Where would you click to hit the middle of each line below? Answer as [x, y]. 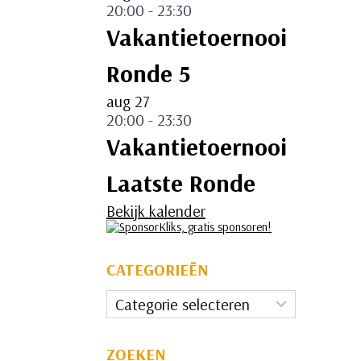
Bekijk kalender [156, 211]
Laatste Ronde [181, 183]
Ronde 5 [148, 73]
